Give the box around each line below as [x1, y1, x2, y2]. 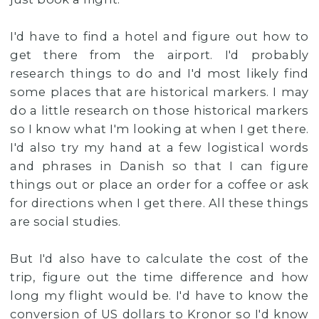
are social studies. [10, 214, 121, 229]
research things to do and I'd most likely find [10, 66, 309, 81]
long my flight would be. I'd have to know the [10, 288, 309, 303]
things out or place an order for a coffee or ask [10, 177, 309, 192]
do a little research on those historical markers [10, 103, 309, 118]
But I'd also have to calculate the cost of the [10, 251, 309, 266]
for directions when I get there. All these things [10, 196, 309, 211]
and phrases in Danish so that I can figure [10, 159, 309, 174]
